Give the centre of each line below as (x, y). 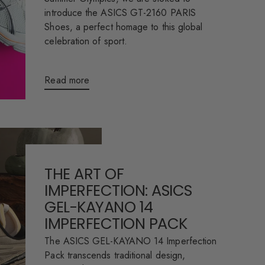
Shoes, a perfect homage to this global (124, 27)
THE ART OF (84, 174)
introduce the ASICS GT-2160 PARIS (120, 13)
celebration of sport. (86, 41)
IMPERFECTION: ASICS (118, 191)
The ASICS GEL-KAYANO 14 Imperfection (131, 241)
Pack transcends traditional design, (115, 256)
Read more (67, 80)
